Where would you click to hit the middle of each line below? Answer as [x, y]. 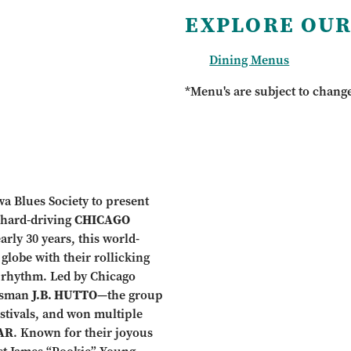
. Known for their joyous [83, 333]
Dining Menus [250, 60]
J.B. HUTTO [65, 295]
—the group [130, 295]
